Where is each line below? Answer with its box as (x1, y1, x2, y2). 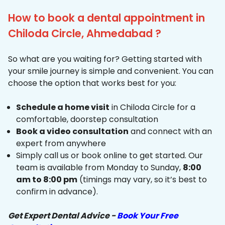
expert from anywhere (16, 138, 106, 150)
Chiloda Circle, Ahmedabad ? (8, 26, 161, 41)
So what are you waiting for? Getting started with (8, 53, 202, 65)
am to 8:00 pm (16, 174, 77, 186)
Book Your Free (117, 210, 178, 222)
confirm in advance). (16, 186, 98, 198)
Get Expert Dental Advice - (8, 210, 117, 222)
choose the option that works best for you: (8, 77, 176, 89)
